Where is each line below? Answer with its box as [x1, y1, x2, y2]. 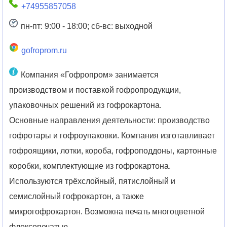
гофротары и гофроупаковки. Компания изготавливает [9, 131, 215, 140]
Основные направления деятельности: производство [9, 116, 210, 125]
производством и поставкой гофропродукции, [9, 85, 181, 94]
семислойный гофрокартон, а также [9, 192, 144, 201]
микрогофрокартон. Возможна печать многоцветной [9, 207, 205, 216]
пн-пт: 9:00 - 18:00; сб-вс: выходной [20, 21, 153, 30]
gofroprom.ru [21, 46, 67, 55]
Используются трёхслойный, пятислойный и [9, 176, 176, 185]
